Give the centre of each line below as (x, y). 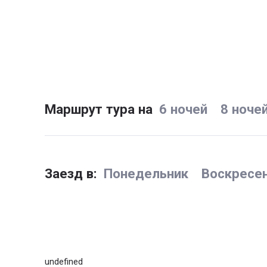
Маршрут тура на (98, 109)
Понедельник (146, 174)
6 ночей (183, 109)
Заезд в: (71, 174)
